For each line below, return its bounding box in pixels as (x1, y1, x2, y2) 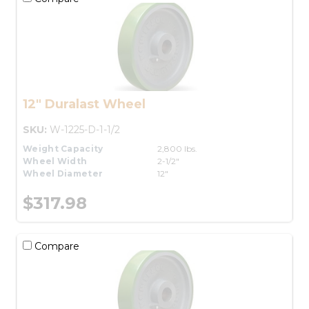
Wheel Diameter (23, 168, 103, 179)
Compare (32, 239, 79, 252)
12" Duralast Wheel (23, 96, 146, 112)
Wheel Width (23, 155, 88, 166)
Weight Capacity (23, 143, 103, 154)
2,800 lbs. (157, 143, 197, 154)
